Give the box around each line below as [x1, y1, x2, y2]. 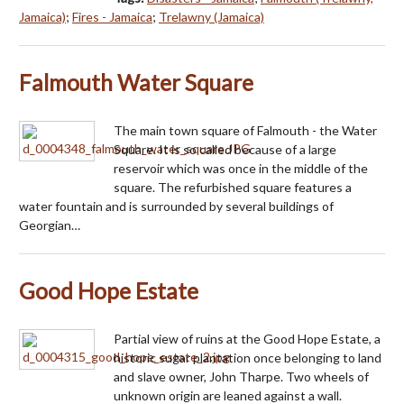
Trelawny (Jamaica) [159, 8, 264, 24]
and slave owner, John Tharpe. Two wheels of [114, 368, 369, 384]
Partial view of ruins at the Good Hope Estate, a [114, 330, 381, 346]
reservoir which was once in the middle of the [114, 160, 368, 176]
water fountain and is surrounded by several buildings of [19, 197, 334, 214]
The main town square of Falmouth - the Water [114, 122, 377, 138]
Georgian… [19, 216, 80, 233]
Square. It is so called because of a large [114, 141, 336, 157]
